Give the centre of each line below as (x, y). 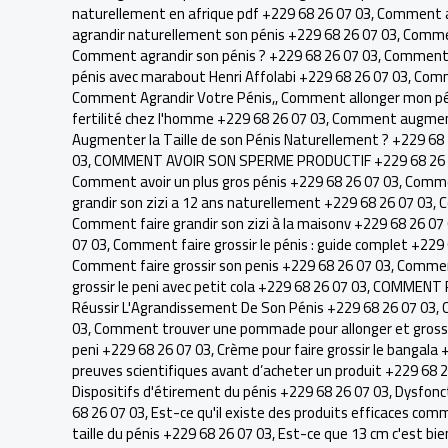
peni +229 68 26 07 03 (141, 349)
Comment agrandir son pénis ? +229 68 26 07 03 (225, 55)
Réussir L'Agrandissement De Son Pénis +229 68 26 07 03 (254, 307)
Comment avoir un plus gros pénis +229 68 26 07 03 (235, 181)
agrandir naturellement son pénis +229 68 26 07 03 (234, 34)
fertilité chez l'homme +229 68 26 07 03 (199, 118)
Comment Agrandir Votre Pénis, (173, 97)
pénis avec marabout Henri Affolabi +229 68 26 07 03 (240, 76)
